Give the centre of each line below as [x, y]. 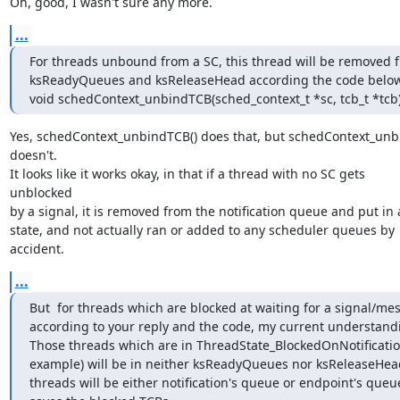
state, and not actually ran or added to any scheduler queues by [204, 229]
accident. [37, 248]
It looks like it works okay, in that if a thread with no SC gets [189, 173]
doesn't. [33, 154]
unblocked [41, 192]
